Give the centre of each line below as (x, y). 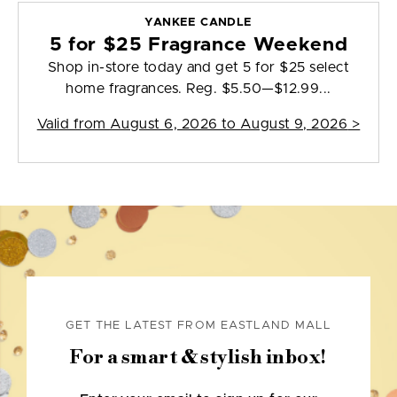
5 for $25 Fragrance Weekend (198, 45)
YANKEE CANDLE (198, 23)
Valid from (73, 125)
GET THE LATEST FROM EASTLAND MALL (198, 326)
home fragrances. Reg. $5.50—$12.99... (198, 89)
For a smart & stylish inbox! (198, 358)
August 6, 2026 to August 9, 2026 (229, 125)
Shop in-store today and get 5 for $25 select (198, 68)
